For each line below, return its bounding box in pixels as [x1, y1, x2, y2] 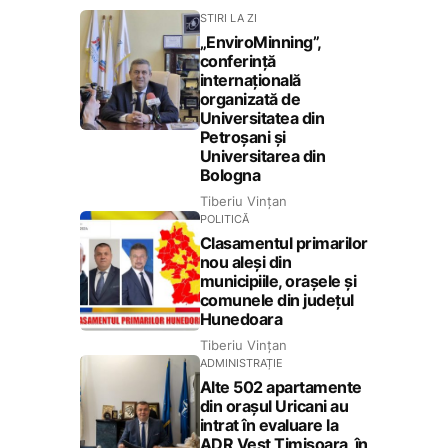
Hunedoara [199, 309, 283, 330]
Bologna [199, 165, 261, 186]
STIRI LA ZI [199, 11, 257, 26]
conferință [199, 51, 276, 72]
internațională [199, 70, 301, 91]
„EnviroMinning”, [199, 32, 321, 53]
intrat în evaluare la [199, 415, 339, 436]
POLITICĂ [199, 212, 249, 227]
